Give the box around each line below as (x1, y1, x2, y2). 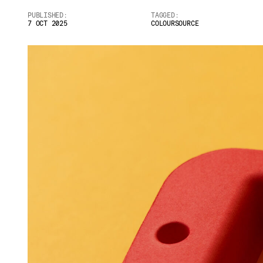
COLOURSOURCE (151, 19, 199, 28)
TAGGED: (151, 11, 179, 19)
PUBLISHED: (28, 11, 68, 19)
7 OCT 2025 (28, 19, 68, 28)
